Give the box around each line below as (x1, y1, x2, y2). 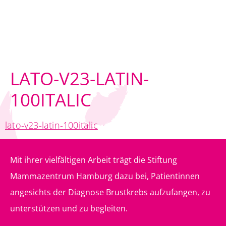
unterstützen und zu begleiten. (10, 203, 128, 214)
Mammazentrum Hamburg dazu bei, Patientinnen (10, 171, 200, 182)
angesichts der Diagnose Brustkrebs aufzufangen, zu (10, 187, 210, 198)
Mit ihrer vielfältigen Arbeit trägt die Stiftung (10, 154, 177, 166)
